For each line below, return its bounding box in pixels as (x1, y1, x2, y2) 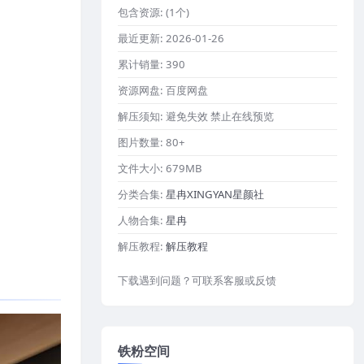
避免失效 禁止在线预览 (166, 108, 274, 123)
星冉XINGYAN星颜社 (166, 186, 264, 201)
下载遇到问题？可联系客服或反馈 (118, 272, 276, 288)
